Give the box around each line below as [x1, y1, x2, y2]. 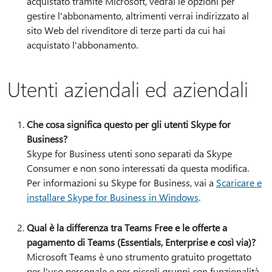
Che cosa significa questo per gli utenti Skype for [27, 118, 231, 131]
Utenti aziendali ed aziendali [7, 75, 248, 102]
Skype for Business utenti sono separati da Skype [27, 147, 232, 160]
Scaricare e [216, 176, 262, 189]
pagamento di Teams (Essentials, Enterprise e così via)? [27, 236, 256, 248]
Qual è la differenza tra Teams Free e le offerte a [27, 221, 227, 234]
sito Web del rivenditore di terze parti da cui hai [27, 24, 225, 36]
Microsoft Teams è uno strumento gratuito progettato [27, 250, 251, 263]
